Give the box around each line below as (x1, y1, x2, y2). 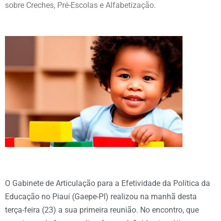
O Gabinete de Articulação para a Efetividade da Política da (5, 178, 210, 188)
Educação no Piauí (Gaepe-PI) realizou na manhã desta (5, 191, 197, 201)
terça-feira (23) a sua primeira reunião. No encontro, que (5, 205, 199, 215)
